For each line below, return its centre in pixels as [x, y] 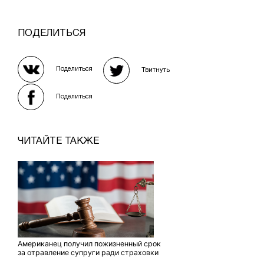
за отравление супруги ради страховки [88, 253]
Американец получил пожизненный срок [89, 244]
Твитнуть [156, 70]
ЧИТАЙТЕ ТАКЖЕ [58, 141]
